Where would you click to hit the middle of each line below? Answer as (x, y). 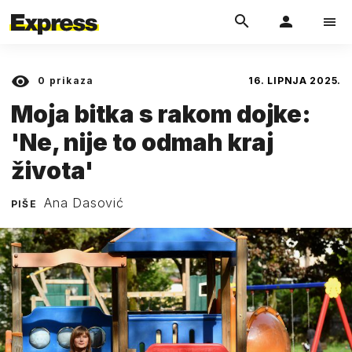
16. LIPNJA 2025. (295, 81)
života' (52, 170)
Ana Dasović (84, 202)
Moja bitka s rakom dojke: (161, 114)
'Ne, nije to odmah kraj (142, 142)
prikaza (70, 81)
